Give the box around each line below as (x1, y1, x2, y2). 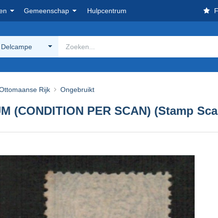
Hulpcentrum (87, 7, 127, 15)
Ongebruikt (60, 85, 94, 93)
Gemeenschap (24, 7, 69, 15)
